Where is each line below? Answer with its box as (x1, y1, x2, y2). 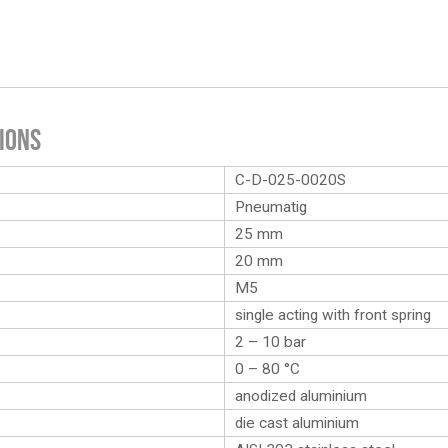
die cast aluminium (235, 414, 359, 432)
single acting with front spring (235, 306, 431, 324)
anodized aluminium (235, 387, 367, 405)
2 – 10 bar (235, 333, 306, 351)
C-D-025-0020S (235, 171, 346, 189)
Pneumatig (235, 198, 307, 216)
